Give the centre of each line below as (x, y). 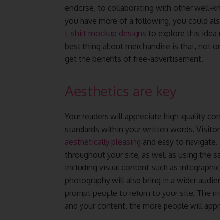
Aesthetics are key (121, 91)
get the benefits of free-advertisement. (134, 59)
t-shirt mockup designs (106, 33)
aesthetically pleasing (103, 142)
